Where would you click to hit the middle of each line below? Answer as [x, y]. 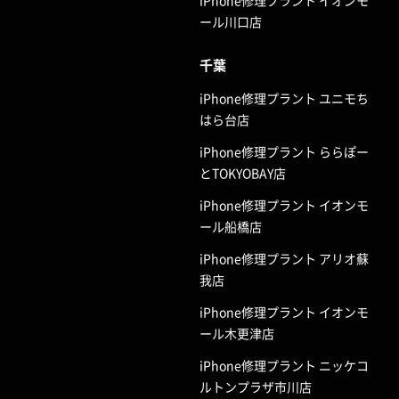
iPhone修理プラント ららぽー [284, 151]
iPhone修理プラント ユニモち [284, 98]
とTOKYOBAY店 [243, 172]
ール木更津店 [237, 333]
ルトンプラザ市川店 [256, 386]
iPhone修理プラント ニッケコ [284, 365]
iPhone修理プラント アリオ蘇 [284, 258]
